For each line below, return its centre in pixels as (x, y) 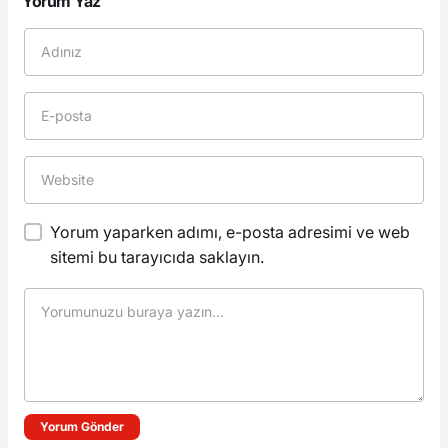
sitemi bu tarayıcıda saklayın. (157, 256)
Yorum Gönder (82, 426)
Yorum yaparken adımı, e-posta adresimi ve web (230, 231)
